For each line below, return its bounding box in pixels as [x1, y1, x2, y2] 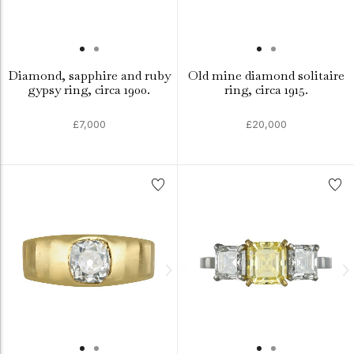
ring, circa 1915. [224, 81, 308, 98]
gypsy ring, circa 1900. [28, 81, 150, 98]
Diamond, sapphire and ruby [7, 67, 171, 84]
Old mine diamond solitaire [187, 67, 345, 84]
